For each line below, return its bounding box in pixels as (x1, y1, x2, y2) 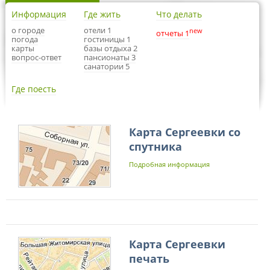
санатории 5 (84, 61, 130, 72)
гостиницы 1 (84, 34, 131, 45)
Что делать (156, 8, 202, 20)
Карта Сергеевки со (129, 125, 240, 139)
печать (129, 251, 169, 266)
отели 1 (84, 25, 111, 36)
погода (11, 34, 38, 45)
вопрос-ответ (11, 52, 61, 63)
